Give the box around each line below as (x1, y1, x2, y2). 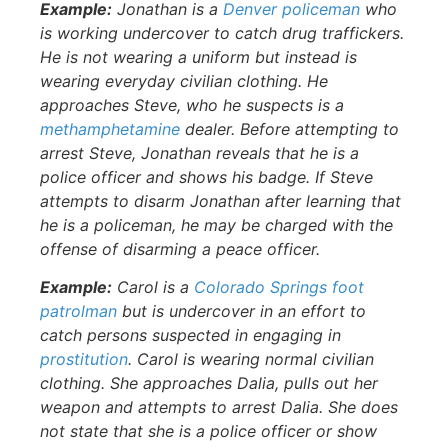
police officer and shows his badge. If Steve (40, 166, 373, 187)
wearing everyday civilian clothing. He (40, 70, 328, 91)
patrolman (40, 301, 117, 322)
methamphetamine (40, 118, 180, 139)
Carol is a (112, 277, 194, 298)
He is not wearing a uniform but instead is (40, 46, 357, 67)
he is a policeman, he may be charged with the (40, 214, 393, 235)
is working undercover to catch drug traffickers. (40, 22, 404, 43)
